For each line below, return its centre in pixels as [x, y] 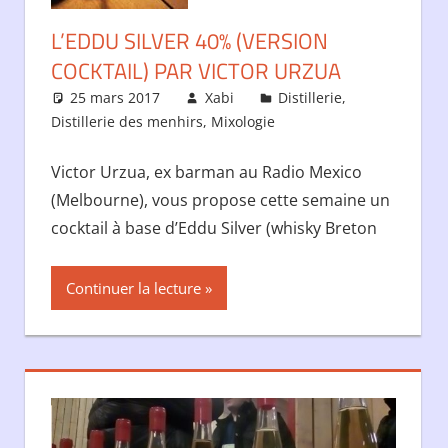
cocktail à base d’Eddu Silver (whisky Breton [213, 227]
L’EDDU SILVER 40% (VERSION [189, 40]
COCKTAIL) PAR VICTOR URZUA [195, 70]
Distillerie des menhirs [126, 121]
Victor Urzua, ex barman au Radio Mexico [206, 171]
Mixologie [242, 121]
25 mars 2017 [115, 97]
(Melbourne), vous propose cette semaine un [220, 199]
